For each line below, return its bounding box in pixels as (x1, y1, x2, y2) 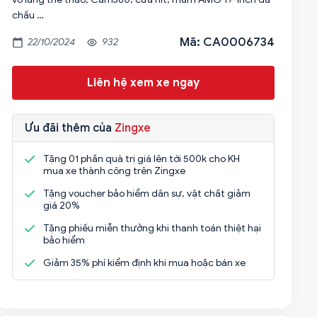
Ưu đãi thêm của (24, 121, 115, 135)
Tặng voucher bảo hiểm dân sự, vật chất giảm (42, 188, 250, 200)
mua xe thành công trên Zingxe (42, 165, 185, 177)
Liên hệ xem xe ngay (86, 76, 200, 90)
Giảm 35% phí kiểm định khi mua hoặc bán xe (42, 257, 246, 269)
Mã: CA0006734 (180, 35, 275, 50)
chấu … (11, 9, 44, 21)
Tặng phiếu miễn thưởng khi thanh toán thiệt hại (42, 222, 261, 234)
